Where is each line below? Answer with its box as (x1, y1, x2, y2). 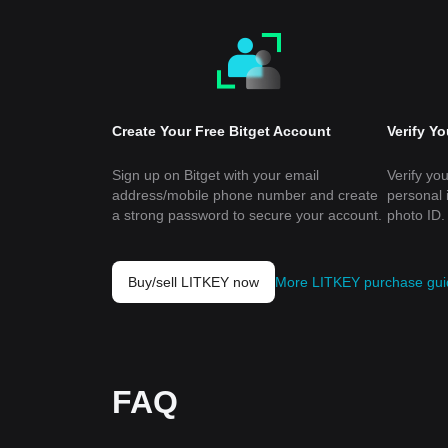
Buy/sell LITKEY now (128, 274, 259, 290)
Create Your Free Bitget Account (112, 123, 331, 139)
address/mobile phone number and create (112, 187, 378, 203)
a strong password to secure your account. (112, 207, 382, 223)
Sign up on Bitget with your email (112, 167, 319, 183)
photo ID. (386, 207, 445, 223)
